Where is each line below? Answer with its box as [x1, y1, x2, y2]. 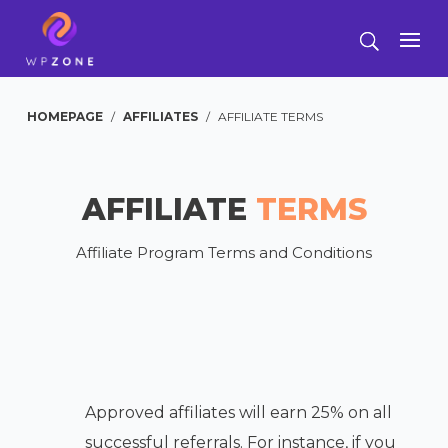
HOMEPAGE [27, 109, 104, 124]
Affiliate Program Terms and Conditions [76, 243, 372, 262]
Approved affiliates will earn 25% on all [84, 403, 392, 422]
